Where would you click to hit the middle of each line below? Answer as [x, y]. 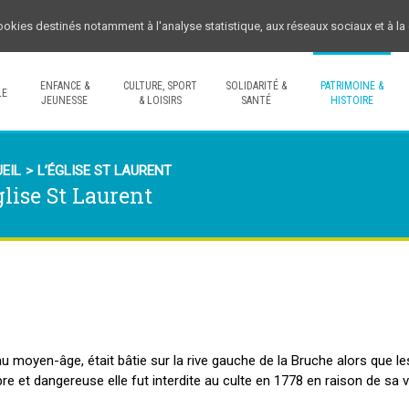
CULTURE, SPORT [160, 85]
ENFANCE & [64, 85]
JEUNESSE [64, 100]
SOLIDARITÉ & [256, 85]
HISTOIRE [352, 100]
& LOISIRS [160, 100]
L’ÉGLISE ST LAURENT [105, 171]
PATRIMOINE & [352, 85]
